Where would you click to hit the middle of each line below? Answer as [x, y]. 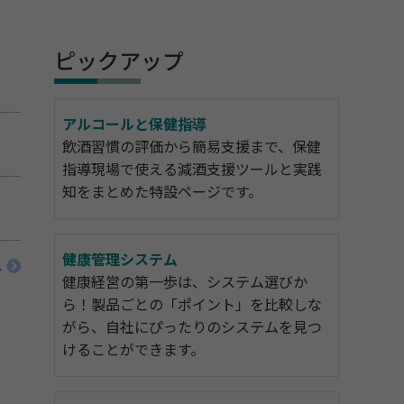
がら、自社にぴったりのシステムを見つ [192, 328]
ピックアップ [119, 62]
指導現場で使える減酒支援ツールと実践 [192, 170]
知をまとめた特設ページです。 [162, 193]
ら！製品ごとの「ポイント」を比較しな [192, 305]
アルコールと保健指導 [134, 125]
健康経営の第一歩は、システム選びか [185, 283]
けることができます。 [133, 350]
